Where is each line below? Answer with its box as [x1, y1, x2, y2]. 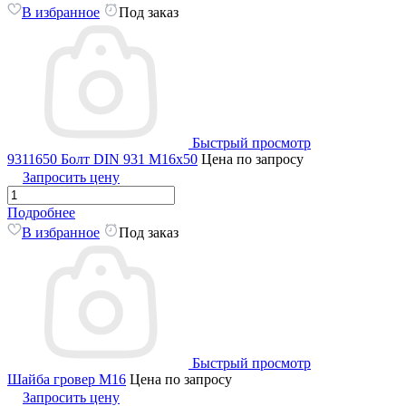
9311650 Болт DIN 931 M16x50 [7, 150, 198, 167]
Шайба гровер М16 [7, 371, 126, 387]
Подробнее [7, 204, 75, 220]
